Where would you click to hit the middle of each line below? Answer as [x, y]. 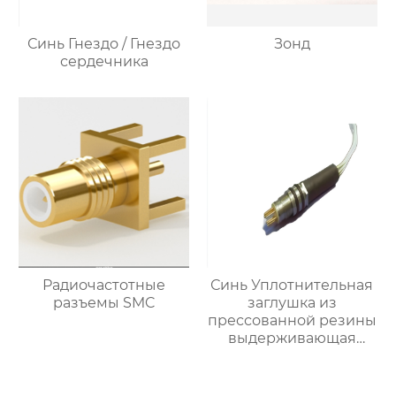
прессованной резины [292, 321]
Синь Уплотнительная [292, 286]
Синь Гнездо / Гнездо [104, 44]
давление [292, 356]
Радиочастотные [104, 286]
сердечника [104, 62]
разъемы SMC [104, 303]
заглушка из [292, 303]
